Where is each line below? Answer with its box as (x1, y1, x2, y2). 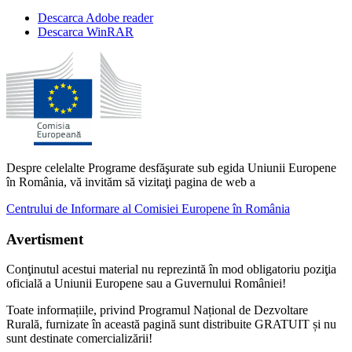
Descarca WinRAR (38, 24, 134, 38)
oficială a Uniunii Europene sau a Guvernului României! (6, 277, 286, 291)
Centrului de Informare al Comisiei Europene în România (6, 201, 290, 215)
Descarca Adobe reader (38, 10, 153, 24)
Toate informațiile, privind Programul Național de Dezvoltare (6, 303, 308, 317)
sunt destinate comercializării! (6, 332, 152, 346)
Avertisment (6, 230, 83, 247)
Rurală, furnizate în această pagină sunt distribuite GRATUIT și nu (6, 317, 336, 332)
